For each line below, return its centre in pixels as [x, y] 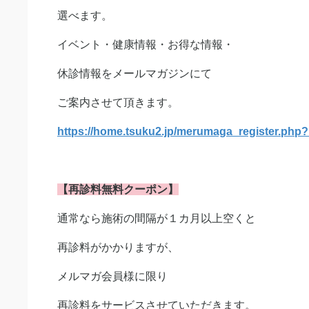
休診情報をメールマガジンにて [134, 73]
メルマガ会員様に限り [112, 276]
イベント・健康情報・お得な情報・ [146, 44]
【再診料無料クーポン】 [118, 189]
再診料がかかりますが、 [118, 247]
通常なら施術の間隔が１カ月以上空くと [157, 218]
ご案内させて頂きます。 [118, 102]
